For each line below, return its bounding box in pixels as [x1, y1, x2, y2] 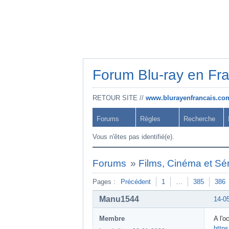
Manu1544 [99, 194, 139, 203]
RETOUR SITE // [93, 94, 146, 102]
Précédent [121, 178, 151, 186]
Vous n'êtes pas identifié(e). [93, 133, 174, 141]
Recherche [184, 115, 215, 123]
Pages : [93, 178, 116, 186]
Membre [99, 214, 125, 222]
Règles [140, 115, 161, 123]
